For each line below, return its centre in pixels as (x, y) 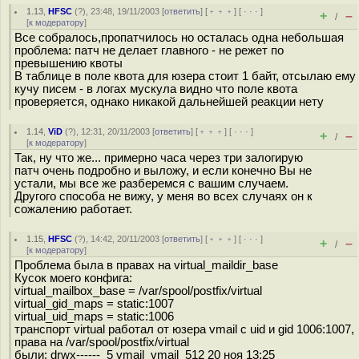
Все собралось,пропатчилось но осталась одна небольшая (179, 38)
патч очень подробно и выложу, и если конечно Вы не (163, 171)
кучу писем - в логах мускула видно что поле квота (156, 89)
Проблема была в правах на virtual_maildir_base (146, 265)
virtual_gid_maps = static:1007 (94, 304)
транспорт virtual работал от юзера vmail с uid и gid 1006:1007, (184, 329)
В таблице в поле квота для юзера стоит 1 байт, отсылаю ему (185, 76)
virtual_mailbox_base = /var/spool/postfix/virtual (138, 291)
